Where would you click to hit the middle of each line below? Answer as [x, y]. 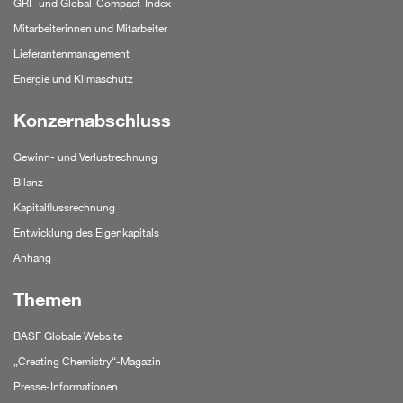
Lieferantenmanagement [72, 53]
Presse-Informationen [66, 386]
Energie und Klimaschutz [73, 78]
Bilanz [28, 182]
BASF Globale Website [68, 336]
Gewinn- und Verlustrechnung [85, 157]
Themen [48, 299]
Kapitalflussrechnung [64, 207]
